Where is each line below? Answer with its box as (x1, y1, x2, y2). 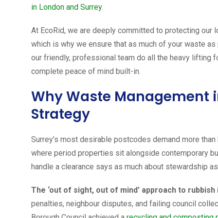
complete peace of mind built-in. (31, 66, 141, 76)
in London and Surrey (31, 2, 102, 12)
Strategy (31, 104, 90, 124)
